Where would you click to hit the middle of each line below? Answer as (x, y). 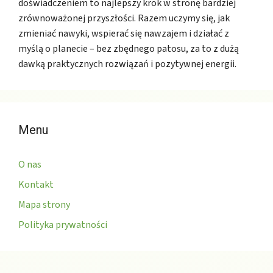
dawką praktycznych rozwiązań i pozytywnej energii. (127, 64)
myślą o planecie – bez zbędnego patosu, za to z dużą (129, 49)
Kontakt (36, 185)
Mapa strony (44, 205)
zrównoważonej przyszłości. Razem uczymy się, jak (124, 19)
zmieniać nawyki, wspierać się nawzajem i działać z (124, 34)
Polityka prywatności (63, 225)
